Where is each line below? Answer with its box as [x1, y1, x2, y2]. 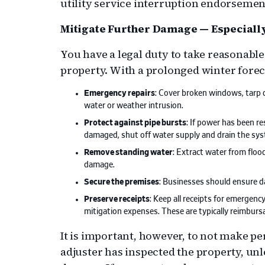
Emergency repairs [84, 89, 155, 98]
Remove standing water [84, 148, 173, 157]
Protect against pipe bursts [84, 119, 186, 128]
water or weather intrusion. [84, 102, 183, 111]
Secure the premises [84, 178, 159, 187]
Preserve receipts [84, 195, 150, 204]
